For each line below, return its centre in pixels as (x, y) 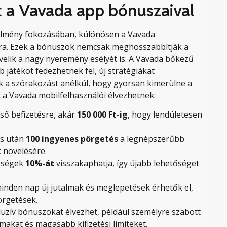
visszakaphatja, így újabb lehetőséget (127, 163)
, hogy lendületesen (165, 115)
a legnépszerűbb (151, 139)
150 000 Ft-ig (102, 115)
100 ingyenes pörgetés (72, 139)
